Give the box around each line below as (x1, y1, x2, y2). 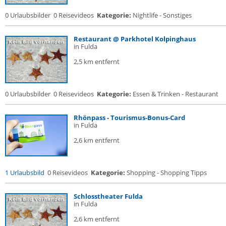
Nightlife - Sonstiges (131, 11, 192, 20)
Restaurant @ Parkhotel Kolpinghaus (74, 34, 196, 43)
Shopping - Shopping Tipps (125, 168, 207, 177)
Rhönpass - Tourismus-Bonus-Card (74, 113, 185, 122)
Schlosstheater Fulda (74, 192, 143, 201)
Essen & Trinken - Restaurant (131, 89, 218, 98)
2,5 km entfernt (74, 57, 120, 66)
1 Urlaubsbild (5, 168, 44, 177)
